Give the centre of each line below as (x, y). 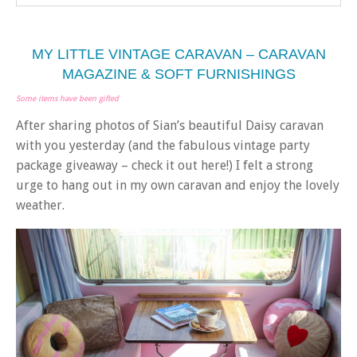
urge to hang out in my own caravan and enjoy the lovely (178, 185)
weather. (40, 205)
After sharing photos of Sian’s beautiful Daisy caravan (170, 125)
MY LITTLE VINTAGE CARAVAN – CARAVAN (178, 55)
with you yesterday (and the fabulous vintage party (163, 145)
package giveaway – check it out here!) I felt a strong (165, 165)
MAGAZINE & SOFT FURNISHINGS (178, 75)
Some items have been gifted (67, 98)
